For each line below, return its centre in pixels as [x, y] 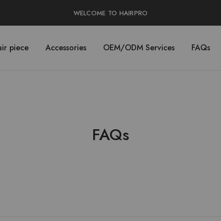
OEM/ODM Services [139, 48]
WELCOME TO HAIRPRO [110, 13]
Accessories [66, 48]
